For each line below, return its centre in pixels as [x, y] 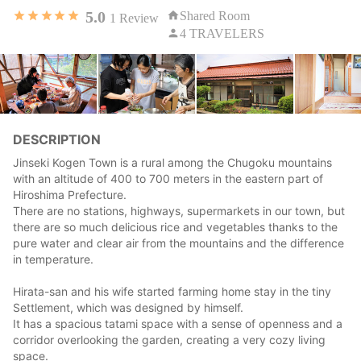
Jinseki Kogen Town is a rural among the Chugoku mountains [172, 163]
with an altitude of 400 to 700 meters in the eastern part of [168, 179]
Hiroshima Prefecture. [70, 195]
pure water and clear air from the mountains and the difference [178, 243]
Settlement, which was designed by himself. [128, 308]
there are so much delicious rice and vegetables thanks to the [175, 227]
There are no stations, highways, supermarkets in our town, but [179, 211]
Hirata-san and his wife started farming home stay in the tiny [172, 292]
